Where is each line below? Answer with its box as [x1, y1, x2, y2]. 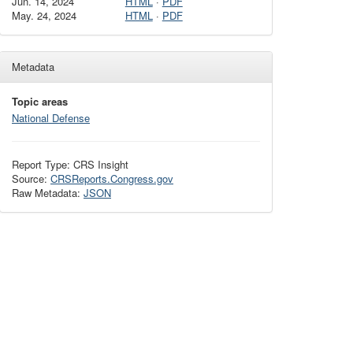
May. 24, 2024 [12, 8, 76, 24]
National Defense [12, 110, 90, 126]
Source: [12, 171, 50, 187]
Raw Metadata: [12, 185, 84, 201]
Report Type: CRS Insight [12, 157, 128, 173]
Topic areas [12, 94, 68, 110]
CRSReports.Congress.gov [50, 171, 173, 187]
